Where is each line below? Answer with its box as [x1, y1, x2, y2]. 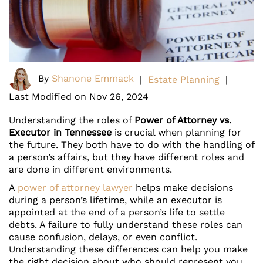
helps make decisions [133, 182, 233, 194]
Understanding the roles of [9, 114, 134, 126]
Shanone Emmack [52, 73, 134, 85]
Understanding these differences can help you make [9, 244, 248, 255]
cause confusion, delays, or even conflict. [9, 231, 197, 243]
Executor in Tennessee [9, 127, 112, 139]
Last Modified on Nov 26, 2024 [9, 91, 149, 103]
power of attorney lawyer [18, 182, 133, 194]
